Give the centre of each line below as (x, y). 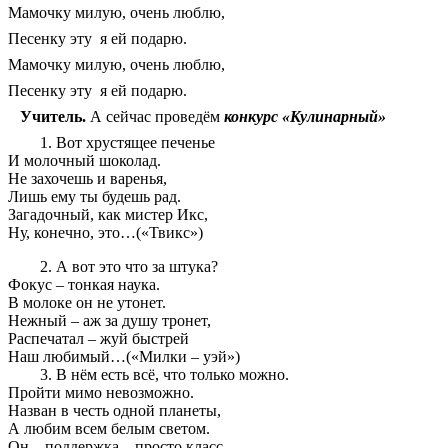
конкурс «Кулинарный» (305, 117)
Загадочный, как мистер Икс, (108, 215)
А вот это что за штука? (137, 267)
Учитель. (53, 117)
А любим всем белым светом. (109, 429)
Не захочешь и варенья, (87, 179)
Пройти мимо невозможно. (101, 393)
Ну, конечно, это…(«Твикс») (105, 233)
